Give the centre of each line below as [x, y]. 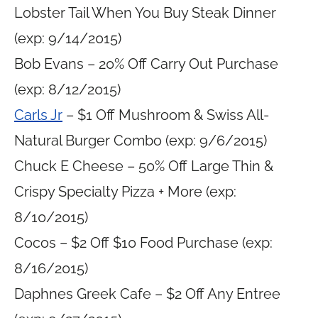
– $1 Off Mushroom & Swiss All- [166, 115]
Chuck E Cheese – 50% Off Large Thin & [144, 166]
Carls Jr [38, 115]
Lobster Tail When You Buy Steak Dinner [145, 13]
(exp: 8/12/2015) [67, 89]
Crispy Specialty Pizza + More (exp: [125, 192]
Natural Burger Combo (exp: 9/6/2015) [141, 141]
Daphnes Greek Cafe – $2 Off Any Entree [147, 294]
